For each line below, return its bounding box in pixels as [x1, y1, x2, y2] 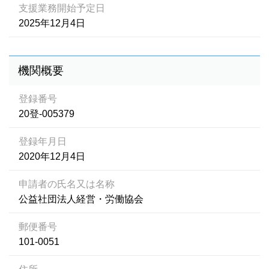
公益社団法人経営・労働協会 [19, 194, 144, 204]
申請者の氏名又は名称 [19, 179, 115, 189]
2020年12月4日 [19, 151, 85, 162]
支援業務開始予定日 [19, 3, 105, 13]
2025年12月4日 [19, 18, 85, 28]
